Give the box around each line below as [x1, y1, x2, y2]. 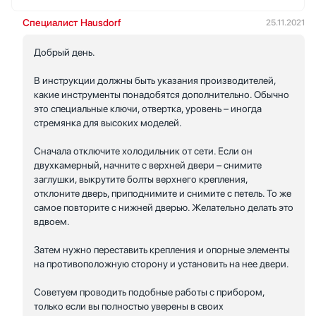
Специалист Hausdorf [23, 16, 121, 28]
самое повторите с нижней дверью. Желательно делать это [34, 201, 293, 213]
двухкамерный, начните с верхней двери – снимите [34, 159, 262, 171]
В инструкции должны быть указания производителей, [34, 74, 276, 86]
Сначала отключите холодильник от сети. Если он [34, 145, 253, 157]
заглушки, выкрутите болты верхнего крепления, [34, 173, 248, 185]
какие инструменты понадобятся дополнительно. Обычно [34, 88, 289, 100]
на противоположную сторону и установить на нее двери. [34, 257, 289, 269]
